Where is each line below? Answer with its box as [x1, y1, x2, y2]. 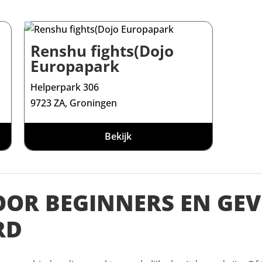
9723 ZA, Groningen [30, 96, 118, 110]
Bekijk [105, 130, 132, 143]
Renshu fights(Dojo [30, 40, 174, 62]
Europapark [30, 56, 120, 77]
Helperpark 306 [30, 81, 99, 94]
